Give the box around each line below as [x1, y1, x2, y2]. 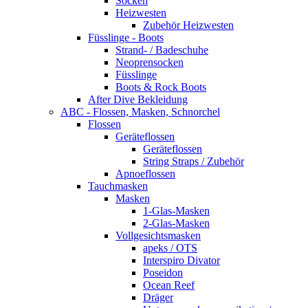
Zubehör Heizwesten [143, 19, 234, 31]
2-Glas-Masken [143, 217, 210, 229]
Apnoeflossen [115, 168, 175, 179]
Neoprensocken [115, 56, 184, 68]
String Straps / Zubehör [143, 155, 244, 167]
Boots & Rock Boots [115, 81, 206, 93]
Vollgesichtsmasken [115, 230, 201, 241]
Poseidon [143, 267, 183, 278]
